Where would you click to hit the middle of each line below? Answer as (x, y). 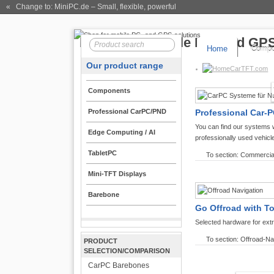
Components (109, 91)
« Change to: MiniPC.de (48, 7)
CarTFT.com (249, 68)
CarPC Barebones (118, 265)
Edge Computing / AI (122, 132)
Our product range (125, 65)
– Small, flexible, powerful (133, 7)
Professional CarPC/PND (128, 111)
